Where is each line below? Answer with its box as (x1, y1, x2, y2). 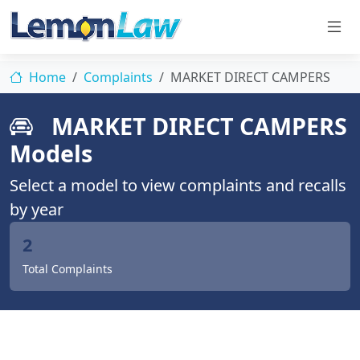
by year (10, 198, 63, 220)
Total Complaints (22, 261, 112, 276)
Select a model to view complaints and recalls (10, 174, 346, 196)
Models (10, 137, 92, 169)
